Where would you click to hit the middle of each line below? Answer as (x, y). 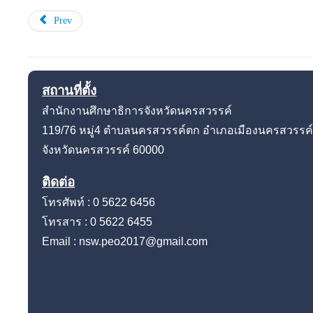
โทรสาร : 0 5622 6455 (99, 221)
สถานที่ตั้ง (69, 90)
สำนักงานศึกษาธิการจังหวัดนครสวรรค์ (137, 110)
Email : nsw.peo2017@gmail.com (132, 241)
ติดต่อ (58, 182)
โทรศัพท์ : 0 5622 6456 (101, 202)
